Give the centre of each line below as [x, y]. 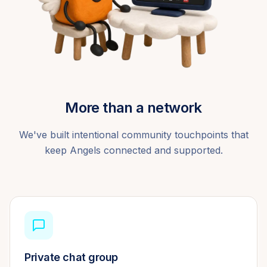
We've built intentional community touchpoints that [133, 134]
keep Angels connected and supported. [133, 150]
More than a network [133, 107]
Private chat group [71, 257]
